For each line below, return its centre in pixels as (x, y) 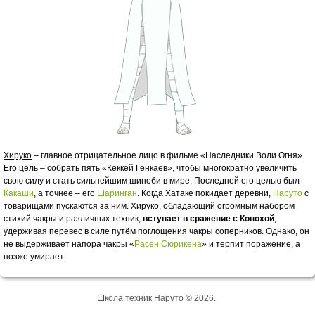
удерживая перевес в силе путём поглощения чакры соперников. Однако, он (156, 231)
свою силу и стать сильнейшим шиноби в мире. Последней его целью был (152, 181)
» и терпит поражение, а (251, 244)
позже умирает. (34, 257)
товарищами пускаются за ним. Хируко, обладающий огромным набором (149, 206)
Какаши (19, 193)
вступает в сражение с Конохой (208, 219)
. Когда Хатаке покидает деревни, (205, 193)
